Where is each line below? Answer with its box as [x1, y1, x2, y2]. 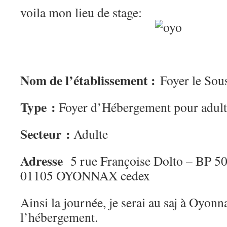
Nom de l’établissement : [20, 70, 160, 90]
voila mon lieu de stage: [20, 4, 142, 21]
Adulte [70, 125, 108, 142]
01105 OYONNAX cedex [20, 167, 150, 184]
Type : [20, 97, 56, 117]
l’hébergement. [20, 208, 98, 225]
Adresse [20, 151, 63, 170]
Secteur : [20, 124, 70, 143]
